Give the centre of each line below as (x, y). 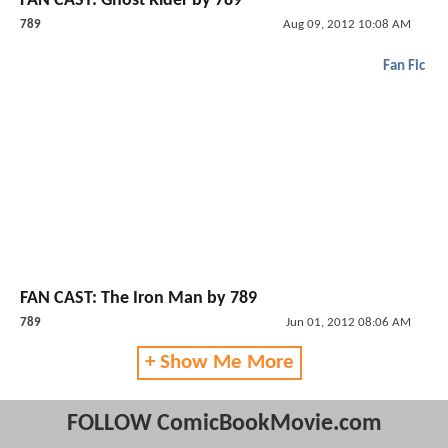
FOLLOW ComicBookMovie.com (224, 424)
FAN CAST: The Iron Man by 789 (138, 299)
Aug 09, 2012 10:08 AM (346, 24)
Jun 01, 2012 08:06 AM (348, 323)
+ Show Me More (219, 363)
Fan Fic (404, 66)
